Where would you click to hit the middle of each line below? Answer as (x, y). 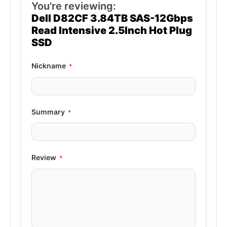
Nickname (49, 65)
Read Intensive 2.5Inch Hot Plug (112, 30)
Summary (48, 111)
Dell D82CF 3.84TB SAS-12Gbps (112, 18)
